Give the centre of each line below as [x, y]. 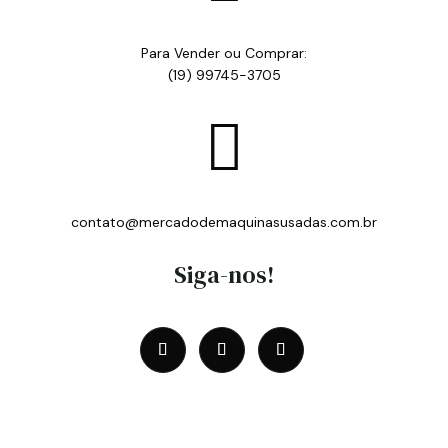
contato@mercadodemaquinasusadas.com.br [224, 222]
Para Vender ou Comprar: [224, 53]
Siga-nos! [224, 275]
